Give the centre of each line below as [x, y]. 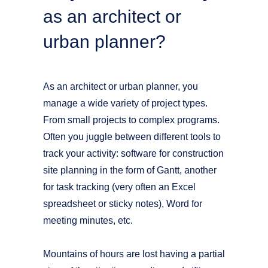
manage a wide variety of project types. [125, 103]
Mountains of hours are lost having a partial [134, 254]
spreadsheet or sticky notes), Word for [123, 204]
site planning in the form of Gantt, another [130, 170]
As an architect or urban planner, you [121, 86]
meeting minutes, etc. [88, 220]
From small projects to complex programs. [131, 120]
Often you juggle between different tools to [132, 137]
